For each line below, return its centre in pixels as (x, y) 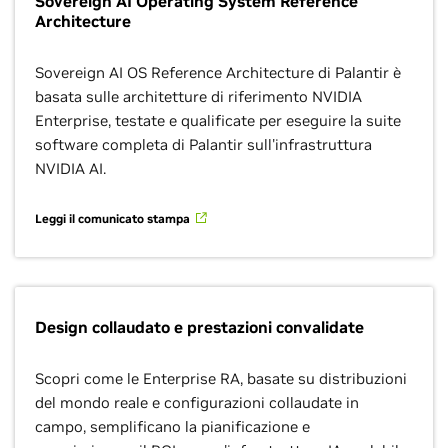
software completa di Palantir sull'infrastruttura (203, 144)
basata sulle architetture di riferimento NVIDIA (198, 96)
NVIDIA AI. (70, 168)
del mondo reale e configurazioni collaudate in (197, 402)
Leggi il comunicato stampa (114, 218)
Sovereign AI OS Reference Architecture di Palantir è (218, 72)
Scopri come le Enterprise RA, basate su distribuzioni (221, 378)
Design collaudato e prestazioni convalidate (199, 327)
